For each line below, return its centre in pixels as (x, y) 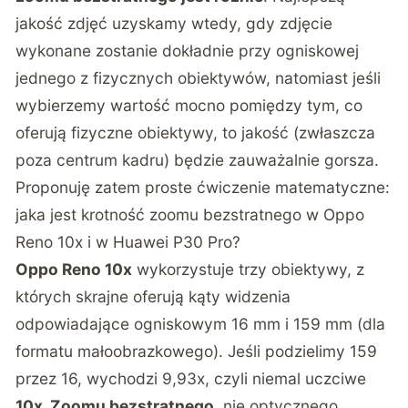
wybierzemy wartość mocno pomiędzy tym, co (189, 105)
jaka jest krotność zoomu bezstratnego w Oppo (190, 214)
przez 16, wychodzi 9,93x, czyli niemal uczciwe (191, 378)
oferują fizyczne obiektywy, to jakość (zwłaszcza (196, 132)
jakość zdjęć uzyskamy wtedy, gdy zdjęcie (174, 23)
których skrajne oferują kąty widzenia (153, 296)
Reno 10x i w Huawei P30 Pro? (128, 241)
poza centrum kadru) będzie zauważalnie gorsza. (198, 159)
